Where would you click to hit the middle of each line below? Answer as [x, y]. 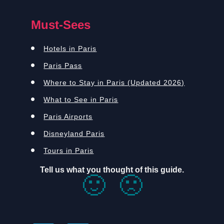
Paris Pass [63, 65]
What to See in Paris [81, 99]
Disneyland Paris [74, 133]
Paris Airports [68, 116]
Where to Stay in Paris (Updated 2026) [114, 82]
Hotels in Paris [70, 48]
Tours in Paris [69, 150]
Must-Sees [61, 24]
